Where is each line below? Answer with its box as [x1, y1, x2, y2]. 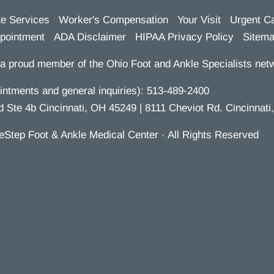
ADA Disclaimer [53, 31, 126, 43]
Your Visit [177, 14, 221, 26]
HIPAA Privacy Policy [135, 31, 234, 43]
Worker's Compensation [59, 14, 168, 26]
